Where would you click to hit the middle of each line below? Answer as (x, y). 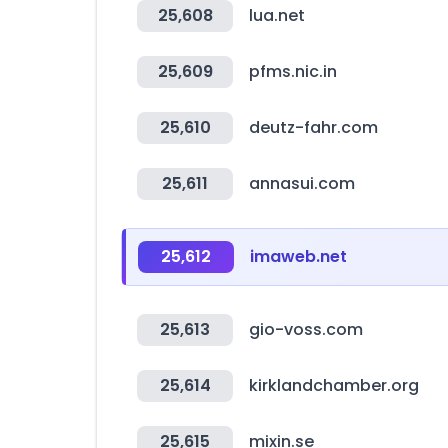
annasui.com (302, 183)
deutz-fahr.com (313, 127)
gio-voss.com (306, 329)
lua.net (277, 15)
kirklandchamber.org (334, 385)
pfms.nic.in (293, 71)
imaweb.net (298, 256)
